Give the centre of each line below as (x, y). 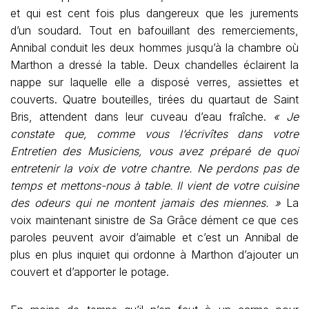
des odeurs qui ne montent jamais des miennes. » (146, 203)
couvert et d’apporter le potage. (90, 272)
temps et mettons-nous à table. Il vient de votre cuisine (154, 186)
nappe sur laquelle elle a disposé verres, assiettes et (154, 82)
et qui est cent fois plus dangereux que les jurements (154, 13)
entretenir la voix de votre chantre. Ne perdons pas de (154, 168)
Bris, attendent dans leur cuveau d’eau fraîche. (142, 117)
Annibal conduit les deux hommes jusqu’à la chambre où (154, 48)
